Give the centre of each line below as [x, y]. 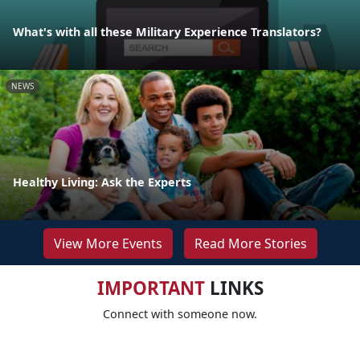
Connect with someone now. [180, 313]
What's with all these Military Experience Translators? [167, 32]
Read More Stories [250, 243]
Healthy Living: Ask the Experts [102, 182]
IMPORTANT [151, 288]
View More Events [108, 243]
